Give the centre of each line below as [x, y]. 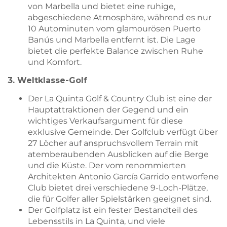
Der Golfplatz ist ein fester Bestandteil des [113, 210]
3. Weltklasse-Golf [47, 80]
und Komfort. [55, 62]
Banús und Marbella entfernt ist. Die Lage [112, 40]
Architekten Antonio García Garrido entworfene [123, 177]
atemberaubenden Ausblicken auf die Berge [118, 155]
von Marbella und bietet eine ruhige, [102, 6]
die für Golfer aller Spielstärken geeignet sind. [120, 199]
